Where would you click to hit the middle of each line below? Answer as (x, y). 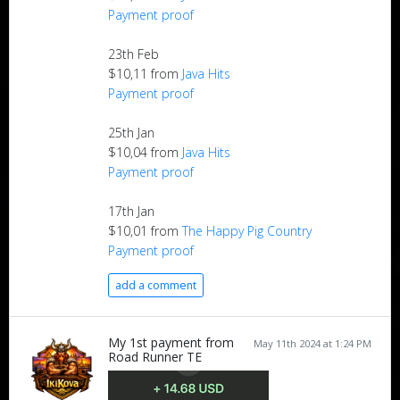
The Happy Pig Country (247, 231)
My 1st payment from (171, 343)
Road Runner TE (155, 357)
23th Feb (133, 54)
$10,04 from (145, 153)
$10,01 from (145, 231)
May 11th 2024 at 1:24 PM (312, 344)
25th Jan (131, 133)
